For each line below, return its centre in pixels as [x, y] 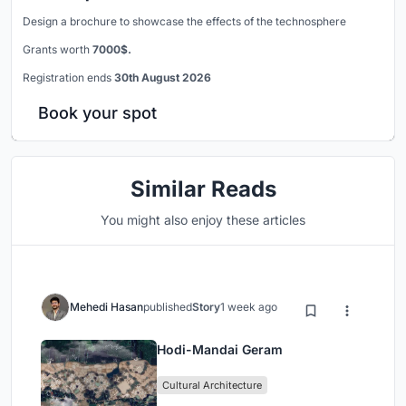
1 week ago [249, 306]
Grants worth [58, 49]
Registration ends [68, 77]
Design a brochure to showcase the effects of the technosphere [184, 21]
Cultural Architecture [212, 385]
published [168, 306]
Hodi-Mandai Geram [220, 349]
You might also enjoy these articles [203, 219]
